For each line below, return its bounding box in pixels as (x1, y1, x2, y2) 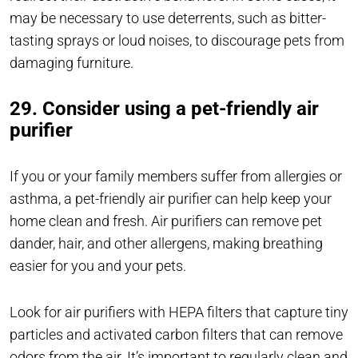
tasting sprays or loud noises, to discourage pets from (10, 32, 344, 50)
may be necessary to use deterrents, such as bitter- (10, 10, 326, 27)
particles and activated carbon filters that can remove (10, 326, 343, 344)
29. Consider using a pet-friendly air (10, 97, 319, 121)
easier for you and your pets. (10, 257, 189, 275)
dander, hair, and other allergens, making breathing (10, 235, 323, 253)
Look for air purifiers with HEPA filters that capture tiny (10, 304, 348, 321)
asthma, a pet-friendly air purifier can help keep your (10, 190, 332, 208)
